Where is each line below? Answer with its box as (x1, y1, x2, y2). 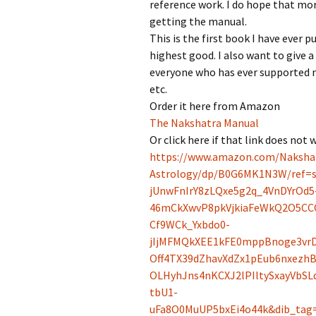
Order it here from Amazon (150, 99, 280, 113)
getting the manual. (150, 14, 247, 28)
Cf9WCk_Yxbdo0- (150, 217, 230, 231)
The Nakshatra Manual (150, 116, 259, 130)
